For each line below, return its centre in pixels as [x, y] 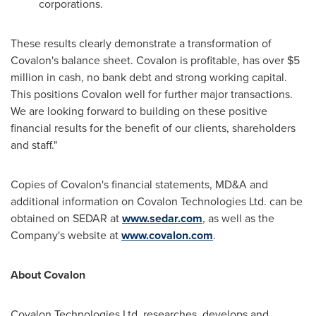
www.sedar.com [162, 218]
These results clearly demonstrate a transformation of [141, 43]
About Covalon [48, 275]
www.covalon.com [167, 235]
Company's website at [66, 235]
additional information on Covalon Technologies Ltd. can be [157, 201]
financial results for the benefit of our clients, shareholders [153, 128]
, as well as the [238, 218]
